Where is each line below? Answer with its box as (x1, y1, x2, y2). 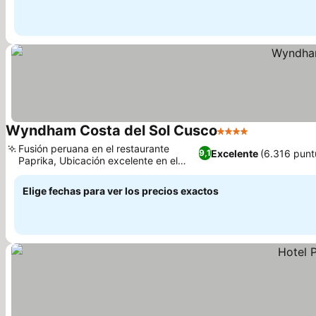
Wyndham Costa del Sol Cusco (6, 122, 217, 139)
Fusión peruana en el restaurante (18, 142, 169, 154)
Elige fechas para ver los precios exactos (23, 185, 219, 197)
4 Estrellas (217, 131, 272, 145)
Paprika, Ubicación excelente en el (18, 154, 178, 166)
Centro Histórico (18, 166, 92, 178)
